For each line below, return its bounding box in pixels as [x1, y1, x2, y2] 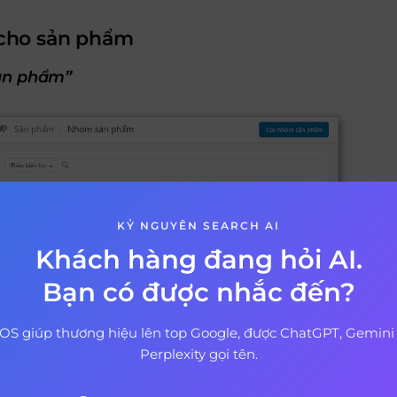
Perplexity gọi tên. [139, 346, 258, 362]
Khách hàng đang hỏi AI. [35, 244, 362, 275]
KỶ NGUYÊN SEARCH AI [117, 219, 280, 232]
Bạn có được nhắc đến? [42, 276, 355, 307]
